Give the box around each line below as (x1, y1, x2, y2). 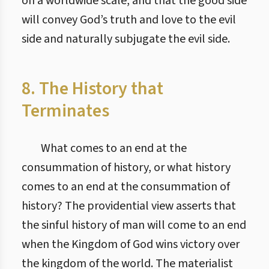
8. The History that (22, 76, 163, 101)
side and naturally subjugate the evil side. (22, 31, 230, 47)
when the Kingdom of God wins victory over (22, 236, 240, 253)
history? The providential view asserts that (22, 198, 236, 214)
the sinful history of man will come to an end (22, 217, 246, 234)
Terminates (22, 98, 109, 124)
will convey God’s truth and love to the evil (22, 11, 236, 28)
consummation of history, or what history (22, 159, 231, 176)
